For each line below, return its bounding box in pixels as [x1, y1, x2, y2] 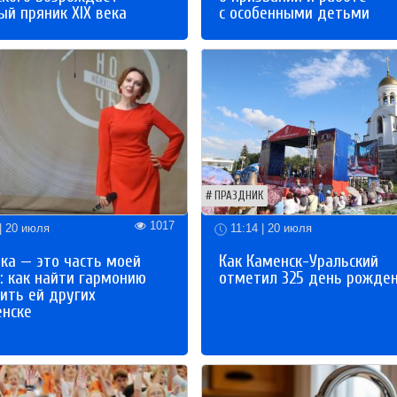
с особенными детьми [219, 3, 370, 23]
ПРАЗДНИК [214, 190, 264, 203]
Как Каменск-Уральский [219, 251, 379, 271]
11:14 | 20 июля [227, 222, 313, 236]
